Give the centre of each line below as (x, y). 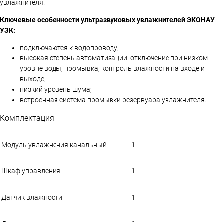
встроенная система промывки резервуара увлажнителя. (113, 99)
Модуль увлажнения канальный (54, 144)
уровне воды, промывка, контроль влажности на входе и (112, 68)
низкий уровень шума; (56, 89)
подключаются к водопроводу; (69, 47)
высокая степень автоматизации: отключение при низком (114, 58)
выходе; (33, 79)
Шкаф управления (31, 171)
